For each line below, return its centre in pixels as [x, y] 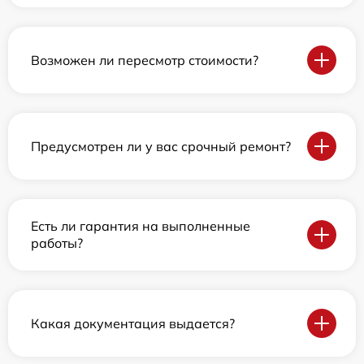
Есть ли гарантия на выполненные [141, 226]
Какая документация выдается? [133, 323]
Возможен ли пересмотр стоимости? [145, 60]
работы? [57, 243]
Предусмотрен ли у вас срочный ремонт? [161, 146]
